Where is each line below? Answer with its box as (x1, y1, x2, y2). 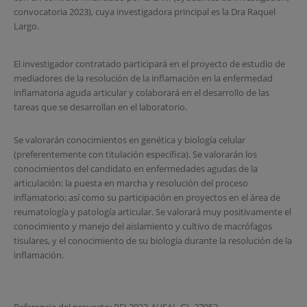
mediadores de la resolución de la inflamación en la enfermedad (13, 71, 273, 84)
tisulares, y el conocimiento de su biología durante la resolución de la (13, 234, 292, 247)
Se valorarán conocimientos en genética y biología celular (13, 134, 245, 147)
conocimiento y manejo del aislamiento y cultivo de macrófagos (13, 220, 272, 233)
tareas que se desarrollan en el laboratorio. (13, 100, 187, 113)
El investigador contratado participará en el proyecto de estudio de (13, 57, 285, 70)
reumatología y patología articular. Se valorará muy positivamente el (13, 206, 291, 219)
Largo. (13, 20, 39, 33)
